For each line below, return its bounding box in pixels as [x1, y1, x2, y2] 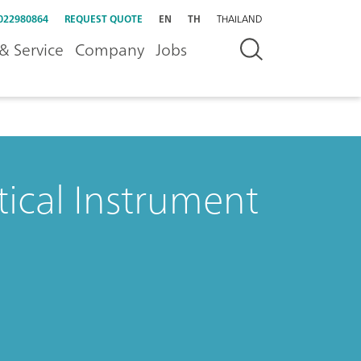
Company [75, 35, 144, 64]
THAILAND [217, 10, 262, 27]
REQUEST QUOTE [64, 10, 143, 27]
